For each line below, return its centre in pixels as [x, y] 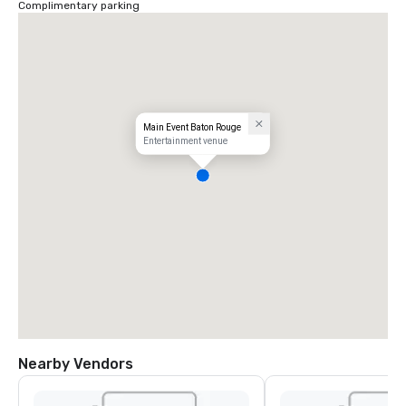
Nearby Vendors [76, 364]
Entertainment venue [185, 140]
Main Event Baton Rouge [192, 127]
